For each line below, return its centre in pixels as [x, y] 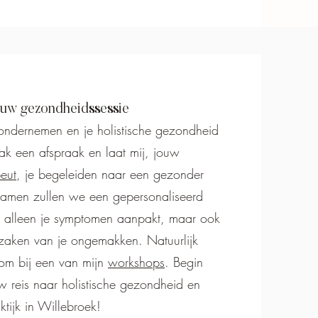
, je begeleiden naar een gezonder [110, 174]
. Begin [184, 262]
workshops [136, 262]
